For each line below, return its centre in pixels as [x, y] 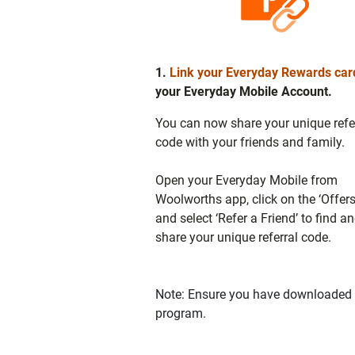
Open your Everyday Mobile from [246, 180]
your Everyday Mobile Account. [245, 91]
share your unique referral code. [243, 237]
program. [181, 313]
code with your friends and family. [250, 142]
